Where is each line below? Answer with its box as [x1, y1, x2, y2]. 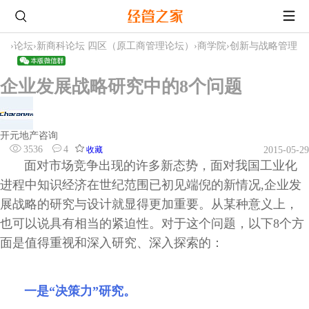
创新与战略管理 [230, 40, 297, 51]
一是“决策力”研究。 [24, 283, 136, 298]
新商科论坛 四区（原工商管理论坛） [37, 40, 194, 51]
